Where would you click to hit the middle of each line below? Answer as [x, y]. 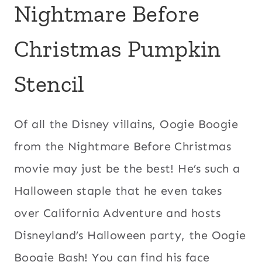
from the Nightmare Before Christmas [123, 146]
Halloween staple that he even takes [118, 191]
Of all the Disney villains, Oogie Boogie [126, 124]
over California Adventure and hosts [117, 213]
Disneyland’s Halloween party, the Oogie [130, 235]
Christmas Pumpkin [118, 49]
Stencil [49, 84]
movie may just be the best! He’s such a [127, 169]
